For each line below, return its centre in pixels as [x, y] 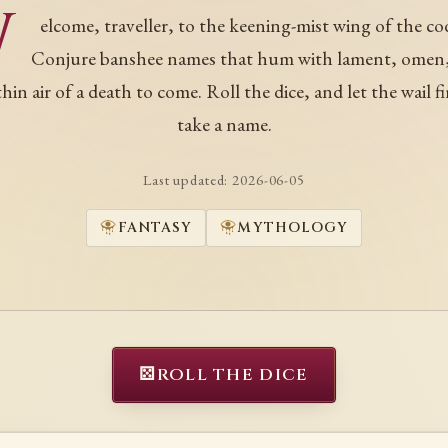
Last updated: [188, 180]
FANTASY [155, 227]
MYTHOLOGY [293, 227]
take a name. [224, 124]
